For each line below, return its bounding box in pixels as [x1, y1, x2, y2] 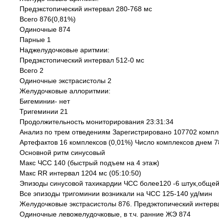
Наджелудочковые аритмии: [20, 46, 109, 54]
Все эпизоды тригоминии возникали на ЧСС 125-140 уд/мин [20, 190, 212, 197]
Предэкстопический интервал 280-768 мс [20, 5, 152, 13]
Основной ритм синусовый [20, 149, 105, 156]
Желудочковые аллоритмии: [20, 87, 110, 95]
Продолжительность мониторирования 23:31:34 [20, 118, 174, 126]
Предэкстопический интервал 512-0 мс [20, 56, 144, 64]
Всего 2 [20, 66, 44, 74]
